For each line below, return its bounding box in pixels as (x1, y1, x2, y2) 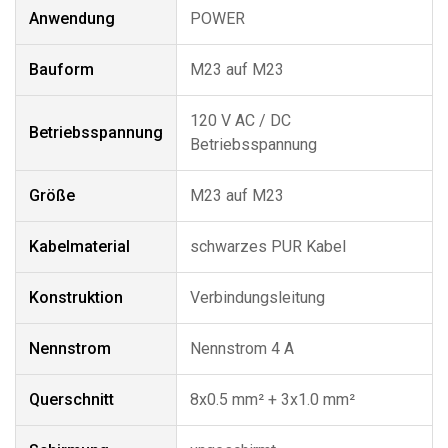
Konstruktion (29, 288, 123, 307)
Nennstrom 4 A (190, 339, 294, 358)
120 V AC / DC (190, 111, 291, 130)
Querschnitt (29, 390, 114, 409)
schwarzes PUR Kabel (190, 237, 346, 256)
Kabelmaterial (29, 237, 130, 256)
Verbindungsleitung (190, 288, 325, 307)
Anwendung (29, 9, 115, 28)
